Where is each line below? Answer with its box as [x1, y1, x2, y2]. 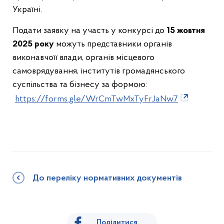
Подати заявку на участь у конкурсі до [12, 25, 164, 35]
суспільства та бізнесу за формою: [12, 79, 147, 89]
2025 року [12, 39, 56, 49]
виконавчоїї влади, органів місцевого [12, 52, 154, 62]
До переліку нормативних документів [32, 174, 182, 183]
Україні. [12, 4, 42, 14]
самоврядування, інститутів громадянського [12, 66, 185, 76]
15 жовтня [164, 25, 205, 35]
